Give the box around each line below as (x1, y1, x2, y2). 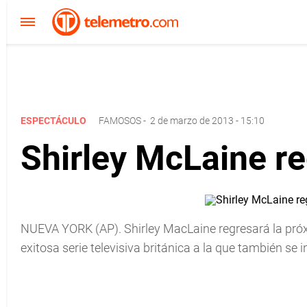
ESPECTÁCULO (21, 115, 88, 126)
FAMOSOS (99, 115, 141, 126)
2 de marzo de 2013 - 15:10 (150, 115, 265, 126)
